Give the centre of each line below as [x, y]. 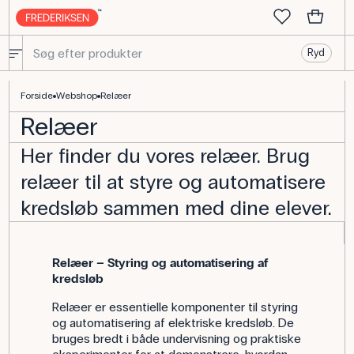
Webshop [77, 96]
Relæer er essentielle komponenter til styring [175, 307]
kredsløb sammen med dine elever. [177, 208]
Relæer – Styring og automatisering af [160, 263]
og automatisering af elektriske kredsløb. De [173, 323]
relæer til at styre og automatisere [173, 182]
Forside [37, 96]
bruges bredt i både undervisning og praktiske [176, 339]
